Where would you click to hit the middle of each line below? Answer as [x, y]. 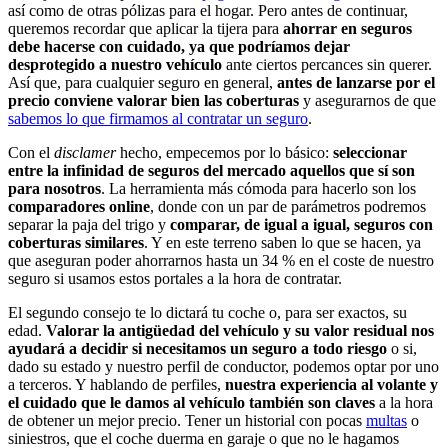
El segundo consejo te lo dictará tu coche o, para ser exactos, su [207, 312]
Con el [31, 152]
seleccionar [370, 152]
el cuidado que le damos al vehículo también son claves [193, 402]
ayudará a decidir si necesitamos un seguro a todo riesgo [199, 348]
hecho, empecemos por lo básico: [226, 152]
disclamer [87, 152]
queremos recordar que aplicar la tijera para [145, 28]
